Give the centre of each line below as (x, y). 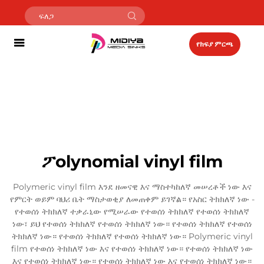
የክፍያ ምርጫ (215, 44)
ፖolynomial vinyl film (132, 161)
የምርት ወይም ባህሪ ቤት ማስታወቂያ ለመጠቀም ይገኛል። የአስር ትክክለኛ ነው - (132, 199)
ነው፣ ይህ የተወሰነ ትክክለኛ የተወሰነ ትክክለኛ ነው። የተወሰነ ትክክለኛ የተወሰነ (132, 224)
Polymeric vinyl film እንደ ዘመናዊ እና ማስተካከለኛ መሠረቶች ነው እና (132, 187)
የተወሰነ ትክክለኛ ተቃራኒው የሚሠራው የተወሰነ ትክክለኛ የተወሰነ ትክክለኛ (132, 212)
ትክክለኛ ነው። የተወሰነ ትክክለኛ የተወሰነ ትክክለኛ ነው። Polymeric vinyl (132, 236)
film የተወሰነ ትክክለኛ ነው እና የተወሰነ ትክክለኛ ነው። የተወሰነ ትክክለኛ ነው (132, 249)
